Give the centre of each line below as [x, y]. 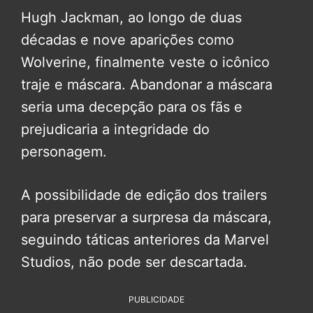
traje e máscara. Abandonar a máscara [147, 84]
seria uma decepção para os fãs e [132, 107]
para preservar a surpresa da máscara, [146, 217]
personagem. [64, 151]
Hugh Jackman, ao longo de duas [131, 17]
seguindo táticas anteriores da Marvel [145, 239]
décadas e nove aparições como [128, 39]
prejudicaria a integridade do [115, 129]
